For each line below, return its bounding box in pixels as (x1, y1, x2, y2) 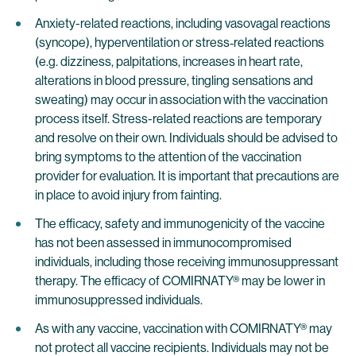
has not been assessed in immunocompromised (35, 235, 292, 250)
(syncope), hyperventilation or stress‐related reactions (35, 35, 324, 50)
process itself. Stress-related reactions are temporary (35, 111, 322, 126)
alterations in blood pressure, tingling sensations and (35, 73, 313, 88)
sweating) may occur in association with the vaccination (35, 92, 327, 107)
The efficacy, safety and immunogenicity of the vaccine (35, 216, 325, 231)
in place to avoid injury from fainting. (35, 188, 222, 203)
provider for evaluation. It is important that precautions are (35, 168, 339, 184)
